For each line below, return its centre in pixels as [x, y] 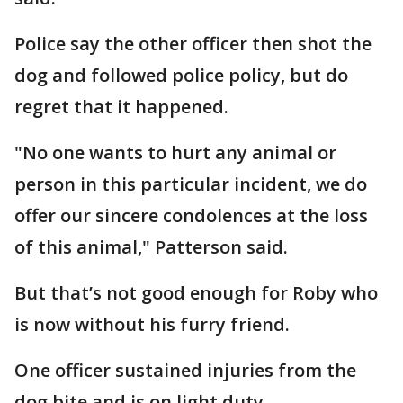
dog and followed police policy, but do [181, 75]
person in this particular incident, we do [191, 184]
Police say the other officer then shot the [193, 44]
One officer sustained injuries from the [185, 370]
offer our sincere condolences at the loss [191, 215]
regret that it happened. [124, 107]
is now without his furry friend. [152, 324]
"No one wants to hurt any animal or [175, 152]
